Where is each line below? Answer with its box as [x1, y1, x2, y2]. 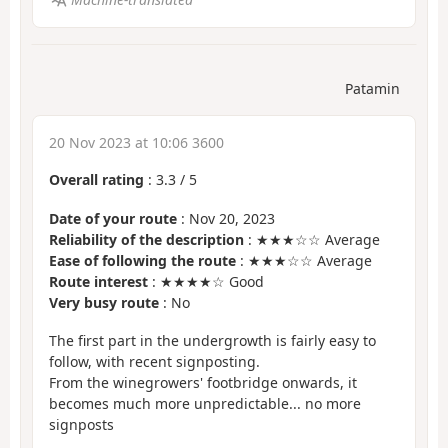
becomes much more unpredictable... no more [49, 394, 361, 414]
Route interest [49, 271, 148, 291]
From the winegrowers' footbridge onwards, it [49, 373, 357, 393]
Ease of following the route [49, 250, 236, 270]
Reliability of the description [49, 229, 244, 249]
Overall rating [49, 170, 144, 190]
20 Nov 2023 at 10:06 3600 [49, 133, 224, 153]
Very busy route [49, 292, 159, 312]
